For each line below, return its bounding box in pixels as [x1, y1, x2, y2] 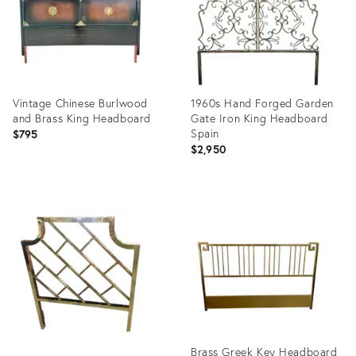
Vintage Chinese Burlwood [13, 95, 148, 110]
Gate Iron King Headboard [191, 110, 328, 126]
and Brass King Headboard [13, 110, 151, 126]
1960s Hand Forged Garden [191, 95, 334, 110]
